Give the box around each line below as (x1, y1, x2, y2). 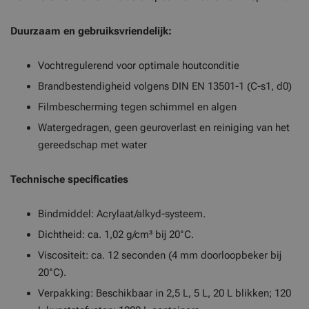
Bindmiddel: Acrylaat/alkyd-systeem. (38, 208, 206, 220)
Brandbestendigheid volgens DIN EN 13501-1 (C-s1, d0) (38, 80, 292, 92)
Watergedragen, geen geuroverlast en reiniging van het (38, 121, 290, 134)
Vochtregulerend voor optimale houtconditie (38, 59, 239, 72)
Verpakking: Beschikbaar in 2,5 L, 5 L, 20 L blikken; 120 (38, 287, 291, 299)
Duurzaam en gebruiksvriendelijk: (10, 25, 172, 37)
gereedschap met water (38, 139, 147, 151)
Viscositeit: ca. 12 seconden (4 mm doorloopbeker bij (38, 249, 281, 261)
